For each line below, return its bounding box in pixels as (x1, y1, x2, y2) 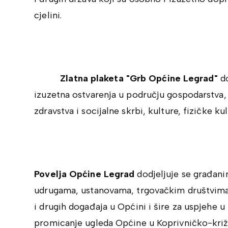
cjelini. (34, 10, 62, 21)
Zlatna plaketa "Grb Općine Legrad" (34, 73, 220, 84)
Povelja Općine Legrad (34, 168, 137, 180)
